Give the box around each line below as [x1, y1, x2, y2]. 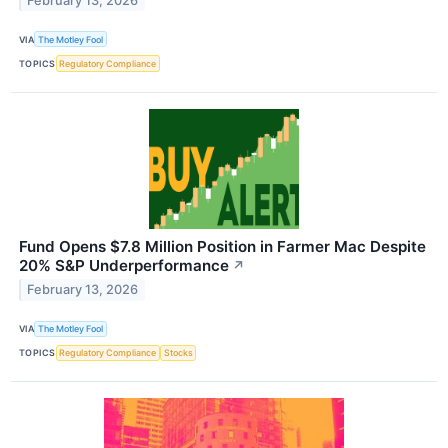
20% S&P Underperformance [19, 255, 229, 275]
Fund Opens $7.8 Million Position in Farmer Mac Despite [19, 236, 426, 256]
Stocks [163, 347, 193, 359]
